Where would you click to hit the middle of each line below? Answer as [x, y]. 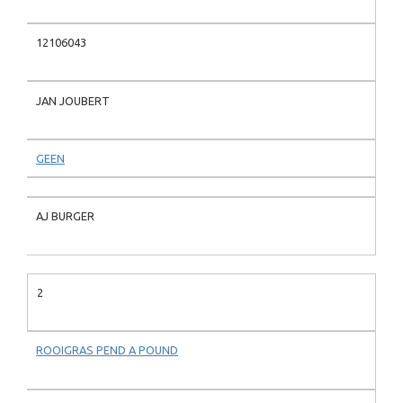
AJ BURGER [65, 216]
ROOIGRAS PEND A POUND [107, 350]
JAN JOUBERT [73, 100]
